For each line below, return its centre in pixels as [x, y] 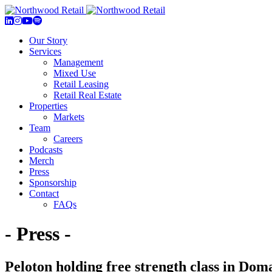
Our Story [48, 40]
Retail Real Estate [87, 95]
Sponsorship [53, 182]
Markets [69, 117]
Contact [44, 193]
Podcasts [46, 150]
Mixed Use [75, 73]
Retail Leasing [81, 84]
